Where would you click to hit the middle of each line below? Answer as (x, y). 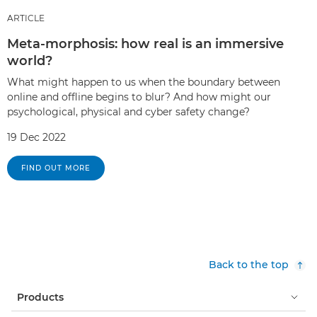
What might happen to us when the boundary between (144, 82)
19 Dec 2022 (36, 137)
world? (30, 60)
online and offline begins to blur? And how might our (139, 97)
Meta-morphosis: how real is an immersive (145, 44)
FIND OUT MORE (56, 168)
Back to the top (249, 264)
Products (40, 297)
